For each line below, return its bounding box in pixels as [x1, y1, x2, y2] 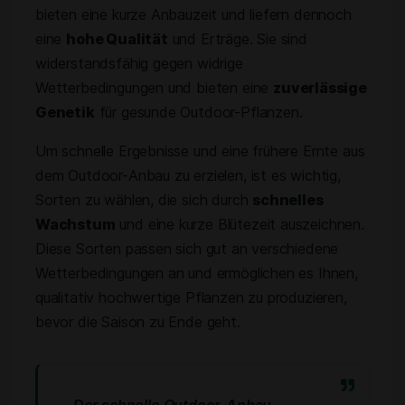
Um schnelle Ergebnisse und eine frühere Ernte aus [35, 142, 365, 160]
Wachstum [35, 215, 116, 233]
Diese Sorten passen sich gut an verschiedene [35, 240, 339, 258]
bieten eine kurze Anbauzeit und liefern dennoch [35, 5, 352, 24]
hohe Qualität [66, 30, 168, 48]
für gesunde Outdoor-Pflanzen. [94, 103, 303, 121]
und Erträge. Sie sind [167, 30, 307, 48]
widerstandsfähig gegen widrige [35, 54, 243, 72]
